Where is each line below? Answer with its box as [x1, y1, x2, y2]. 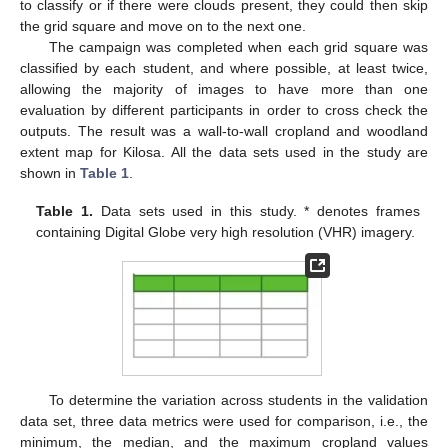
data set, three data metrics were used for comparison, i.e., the [20, 413, 428, 430]
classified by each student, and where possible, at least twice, [20, 60, 428, 77]
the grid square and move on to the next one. [20, 18, 306, 35]
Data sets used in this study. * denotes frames [93, 203, 420, 220]
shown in [20, 165, 80, 182]
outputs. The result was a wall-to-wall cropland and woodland [20, 123, 428, 140]
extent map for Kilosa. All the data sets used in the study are [20, 144, 428, 161]
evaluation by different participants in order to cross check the [20, 102, 428, 119]
